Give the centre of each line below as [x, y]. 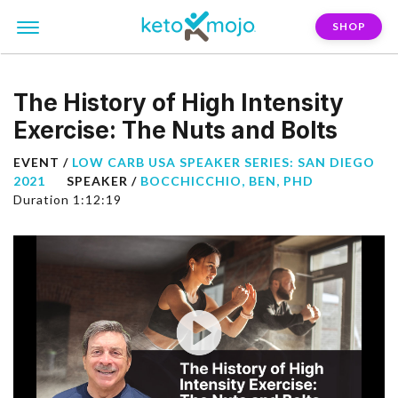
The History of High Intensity [179, 103]
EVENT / [43, 162]
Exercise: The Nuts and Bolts [175, 130]
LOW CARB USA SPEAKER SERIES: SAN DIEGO [223, 162]
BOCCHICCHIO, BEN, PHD [227, 181]
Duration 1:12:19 [68, 199]
